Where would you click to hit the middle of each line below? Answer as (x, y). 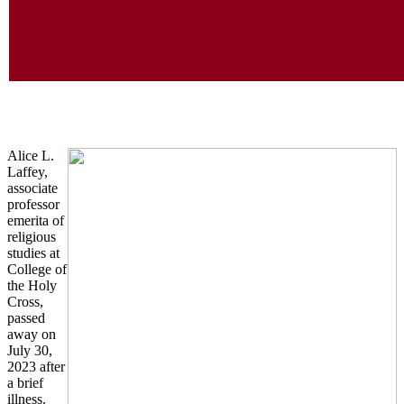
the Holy (32, 285)
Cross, (25, 301)
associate (32, 188)
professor (33, 204)
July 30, (30, 350)
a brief (25, 382)
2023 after (36, 366)
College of (37, 269)
